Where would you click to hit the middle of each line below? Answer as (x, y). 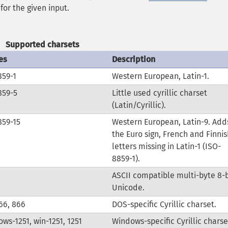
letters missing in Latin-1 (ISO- (166, 146)
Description (133, 59)
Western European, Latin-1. (160, 76)
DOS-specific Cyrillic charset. (164, 204)
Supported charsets (42, 45)
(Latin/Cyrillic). (139, 105)
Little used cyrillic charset (159, 93)
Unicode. (128, 188)
